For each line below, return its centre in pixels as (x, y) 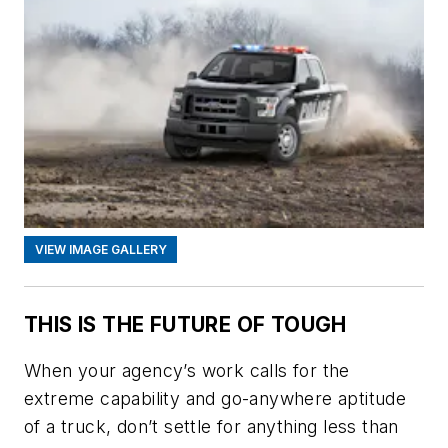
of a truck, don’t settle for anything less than (211, 426)
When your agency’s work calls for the (187, 370)
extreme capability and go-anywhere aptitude (215, 398)
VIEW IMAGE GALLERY (100, 250)
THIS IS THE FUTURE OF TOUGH (185, 324)
